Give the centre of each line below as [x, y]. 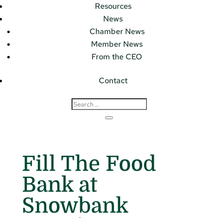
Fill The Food [89, 163]
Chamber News [117, 32]
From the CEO [117, 57]
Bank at [59, 184]
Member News [117, 44]
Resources [113, 6]
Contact [113, 81]
